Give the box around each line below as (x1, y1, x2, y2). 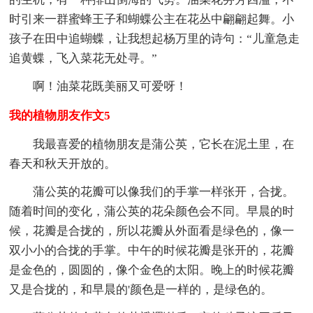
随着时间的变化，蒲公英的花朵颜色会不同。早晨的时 (9, 204, 295, 218)
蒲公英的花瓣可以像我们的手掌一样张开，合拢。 (33, 184, 295, 198)
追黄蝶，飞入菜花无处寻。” (9, 51, 158, 65)
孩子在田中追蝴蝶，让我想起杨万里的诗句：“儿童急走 (9, 31, 300, 45)
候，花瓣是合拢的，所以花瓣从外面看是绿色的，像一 (9, 224, 295, 238)
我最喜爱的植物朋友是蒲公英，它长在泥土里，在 (33, 137, 295, 151)
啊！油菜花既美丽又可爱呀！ (33, 79, 188, 93)
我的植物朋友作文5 (9, 108, 111, 122)
